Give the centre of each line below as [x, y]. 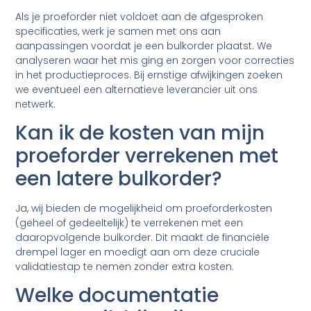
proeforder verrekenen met [147, 155]
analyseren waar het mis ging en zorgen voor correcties [155, 60]
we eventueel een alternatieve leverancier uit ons [137, 89]
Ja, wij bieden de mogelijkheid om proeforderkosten [144, 208]
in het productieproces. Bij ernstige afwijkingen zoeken [149, 75]
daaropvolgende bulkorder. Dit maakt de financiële [143, 237]
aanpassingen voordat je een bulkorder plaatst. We [144, 45]
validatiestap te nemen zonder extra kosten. [125, 266]
